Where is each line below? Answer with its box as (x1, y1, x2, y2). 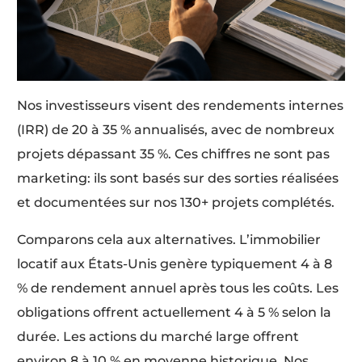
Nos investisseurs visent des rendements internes (17, 97, 344, 113)
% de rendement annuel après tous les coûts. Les (17, 280, 339, 296)
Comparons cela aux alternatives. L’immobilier (17, 231, 322, 247)
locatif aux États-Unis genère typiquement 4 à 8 (17, 255, 333, 271)
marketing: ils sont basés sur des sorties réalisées (17, 170, 339, 186)
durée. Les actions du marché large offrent (17, 328, 300, 344)
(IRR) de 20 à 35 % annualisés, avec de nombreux (17, 121, 335, 137)
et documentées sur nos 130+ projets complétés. (17, 194, 335, 210)
